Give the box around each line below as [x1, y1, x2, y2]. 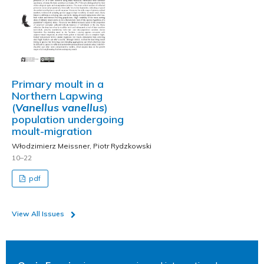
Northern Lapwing [12, 89, 103, 103]
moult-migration [12, 124, 92, 138]
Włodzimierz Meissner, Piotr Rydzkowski [12, 141, 151, 150]
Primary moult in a [12, 77, 104, 91]
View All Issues [12, 209, 64, 218]
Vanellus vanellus [15, 101, 104, 114]
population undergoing [12, 113, 124, 126]
